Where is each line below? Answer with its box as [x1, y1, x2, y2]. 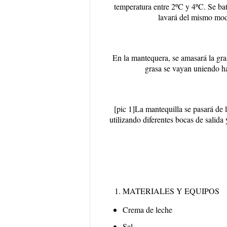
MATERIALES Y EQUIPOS [123, 185, 219, 196]
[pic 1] [113, 103, 135, 114]
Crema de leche [123, 204, 172, 215]
